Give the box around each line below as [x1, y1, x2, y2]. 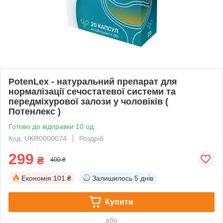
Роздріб [79, 134, 104, 142]
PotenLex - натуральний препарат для [8, 76, 177, 87]
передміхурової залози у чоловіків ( [8, 96, 168, 107]
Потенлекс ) [8, 106, 61, 116]
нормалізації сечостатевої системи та [8, 86, 176, 97]
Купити [105, 197, 133, 206]
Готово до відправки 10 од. [8, 122, 96, 130]
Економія [21, 174, 51, 182]
